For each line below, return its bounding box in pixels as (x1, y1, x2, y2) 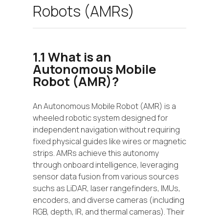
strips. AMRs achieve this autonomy (33, 147, 159, 158)
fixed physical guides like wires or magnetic (33, 135, 186, 147)
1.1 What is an (33, 48, 111, 66)
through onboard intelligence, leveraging (33, 159, 178, 170)
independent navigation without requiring (33, 124, 180, 135)
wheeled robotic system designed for (33, 112, 168, 123)
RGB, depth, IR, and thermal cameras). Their (33, 206, 185, 217)
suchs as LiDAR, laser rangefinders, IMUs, (33, 182, 180, 194)
